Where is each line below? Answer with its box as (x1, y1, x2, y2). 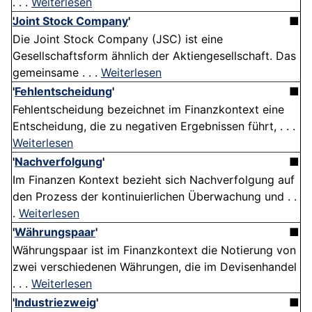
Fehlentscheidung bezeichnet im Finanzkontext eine (13, 102, 284, 117)
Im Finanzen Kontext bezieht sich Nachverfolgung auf (13, 173, 295, 187)
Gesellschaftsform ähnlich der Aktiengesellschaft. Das (13, 49, 296, 63)
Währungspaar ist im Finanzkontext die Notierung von (13, 243, 296, 258)
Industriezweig (15, 295, 96, 310)
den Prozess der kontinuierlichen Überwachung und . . (13, 189, 297, 204)
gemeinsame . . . (13, 65, 101, 80)
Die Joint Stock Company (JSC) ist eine (13, 32, 223, 47)
